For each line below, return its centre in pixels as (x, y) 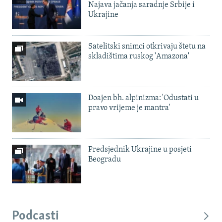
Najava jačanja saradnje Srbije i (141, 5)
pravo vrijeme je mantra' (129, 108)
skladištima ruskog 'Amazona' (139, 57)
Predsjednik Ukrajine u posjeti (140, 149)
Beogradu (105, 159)
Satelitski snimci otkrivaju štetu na (147, 47)
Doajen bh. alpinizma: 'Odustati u (143, 98)
